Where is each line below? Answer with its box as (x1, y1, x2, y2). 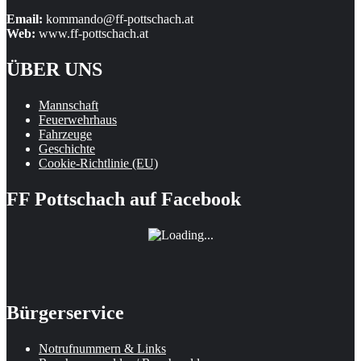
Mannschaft (39, 98, 98, 113)
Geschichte (39, 142, 95, 156)
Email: (6, 12, 43, 27)
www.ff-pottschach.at (35, 27, 148, 41)
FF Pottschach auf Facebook (6, 189, 241, 210)
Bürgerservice (6, 302, 124, 323)
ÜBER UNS (6, 59, 102, 81)
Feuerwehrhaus (39, 113, 117, 127)
